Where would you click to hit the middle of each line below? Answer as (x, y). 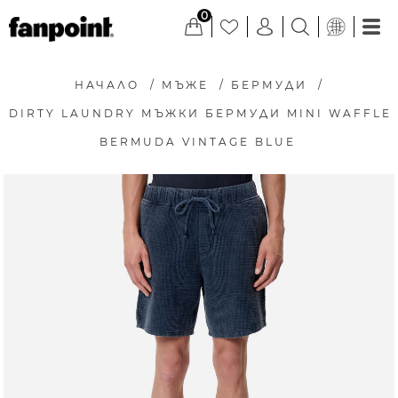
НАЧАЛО (107, 85)
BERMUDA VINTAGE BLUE (198, 142)
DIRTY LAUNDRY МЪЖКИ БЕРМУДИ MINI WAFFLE (200, 113)
